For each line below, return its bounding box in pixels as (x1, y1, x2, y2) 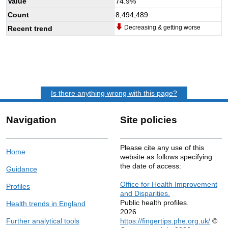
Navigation (6, 114, 56, 125)
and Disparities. (120, 189, 170, 197)
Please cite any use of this (120, 143, 204, 152)
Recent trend (8, 24, 52, 33)
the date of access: (120, 161, 181, 170)
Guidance (6, 164, 37, 173)
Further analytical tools (6, 216, 79, 225)
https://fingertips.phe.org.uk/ (120, 216, 210, 225)
